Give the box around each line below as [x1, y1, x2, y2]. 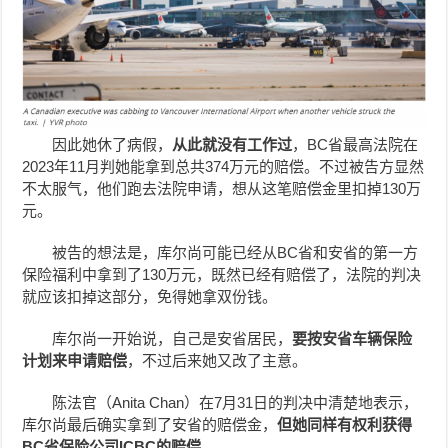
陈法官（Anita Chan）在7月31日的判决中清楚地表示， [52, 393, 419, 411]
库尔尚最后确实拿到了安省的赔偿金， [22, 415, 278, 433]
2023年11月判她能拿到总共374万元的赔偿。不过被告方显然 [22, 157, 425, 175]
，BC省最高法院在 [292, 135, 419, 153]
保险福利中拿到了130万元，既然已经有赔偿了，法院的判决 [22, 265, 422, 283]
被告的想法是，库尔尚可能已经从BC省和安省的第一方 [52, 243, 419, 261]
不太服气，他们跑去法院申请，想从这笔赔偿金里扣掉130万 [22, 179, 422, 197]
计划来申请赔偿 [22, 351, 128, 369]
